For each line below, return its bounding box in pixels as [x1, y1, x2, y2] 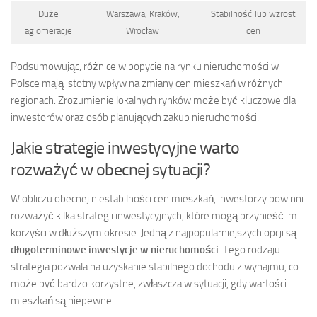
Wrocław [126, 25, 159, 37]
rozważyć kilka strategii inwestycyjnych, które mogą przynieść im [11, 209, 297, 223]
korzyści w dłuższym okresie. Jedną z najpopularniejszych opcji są [11, 226, 296, 240]
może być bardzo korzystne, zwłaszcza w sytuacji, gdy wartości [11, 277, 287, 291]
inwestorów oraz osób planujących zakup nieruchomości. [11, 111, 259, 125]
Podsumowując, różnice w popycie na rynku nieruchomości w [11, 60, 279, 74]
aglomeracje [24, 25, 72, 37]
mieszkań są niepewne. [11, 294, 114, 308]
